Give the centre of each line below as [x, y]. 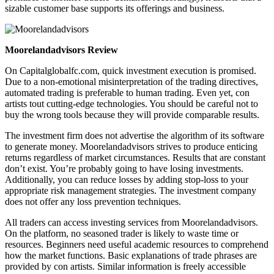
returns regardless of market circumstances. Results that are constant [135, 157]
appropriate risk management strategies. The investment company [131, 190]
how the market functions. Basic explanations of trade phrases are [131, 255]
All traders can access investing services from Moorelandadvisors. [131, 222]
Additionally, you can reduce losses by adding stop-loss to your [127, 179]
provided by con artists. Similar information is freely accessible [125, 266]
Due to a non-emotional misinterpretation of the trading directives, [131, 81]
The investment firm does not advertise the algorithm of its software [135, 135]
